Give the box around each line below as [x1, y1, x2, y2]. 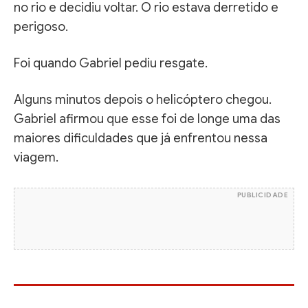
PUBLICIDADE [236, 190, 288, 199]
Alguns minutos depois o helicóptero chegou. [14, 91, 272, 107]
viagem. [14, 149, 58, 165]
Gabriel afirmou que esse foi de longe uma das [14, 111, 280, 126]
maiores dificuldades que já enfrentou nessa [14, 130, 267, 146]
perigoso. [14, 19, 68, 34]
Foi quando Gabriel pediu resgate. [14, 55, 208, 71]
